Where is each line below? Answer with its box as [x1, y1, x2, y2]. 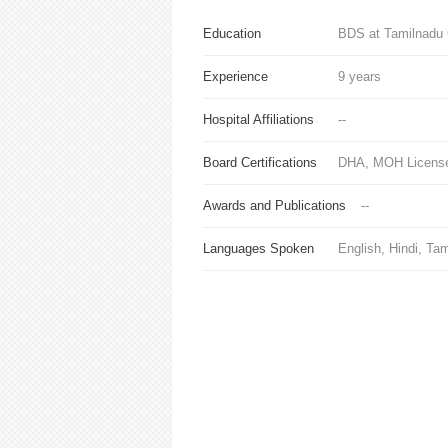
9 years [338, 69, 382, 84]
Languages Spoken [202, 241, 314, 256]
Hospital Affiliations [202, 112, 314, 127]
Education [202, 26, 261, 41]
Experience [202, 69, 268, 84]
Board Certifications [202, 155, 317, 170]
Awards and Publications [202, 198, 346, 213]
